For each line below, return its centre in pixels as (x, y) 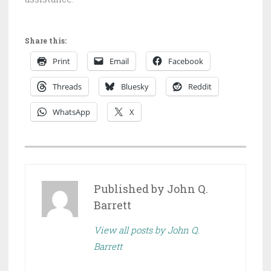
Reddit (200, 87)
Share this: (46, 41)
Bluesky (135, 87)
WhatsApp (71, 112)
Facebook (186, 61)
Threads (67, 87)
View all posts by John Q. (146, 230)
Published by (131, 189)
